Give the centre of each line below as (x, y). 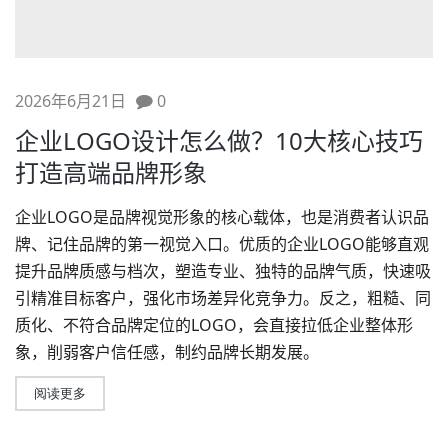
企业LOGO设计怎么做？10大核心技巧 (219, 140)
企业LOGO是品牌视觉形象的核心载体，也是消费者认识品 (222, 216)
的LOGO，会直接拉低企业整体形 (294, 324)
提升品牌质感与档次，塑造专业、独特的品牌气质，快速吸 (223, 270)
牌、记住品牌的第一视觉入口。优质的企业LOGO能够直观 (222, 243)
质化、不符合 (63, 324)
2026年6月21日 (70, 100)
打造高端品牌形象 (111, 172)
